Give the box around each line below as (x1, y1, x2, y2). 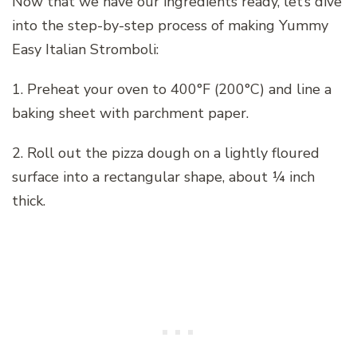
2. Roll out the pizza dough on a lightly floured (12, 143, 320, 163)
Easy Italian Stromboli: (12, 39, 159, 59)
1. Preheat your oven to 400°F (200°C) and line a (12, 79, 331, 99)
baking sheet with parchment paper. (12, 103, 249, 123)
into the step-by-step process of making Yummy (12, 15, 328, 35)
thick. (12, 190, 45, 210)
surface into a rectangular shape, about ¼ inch (12, 167, 315, 186)
